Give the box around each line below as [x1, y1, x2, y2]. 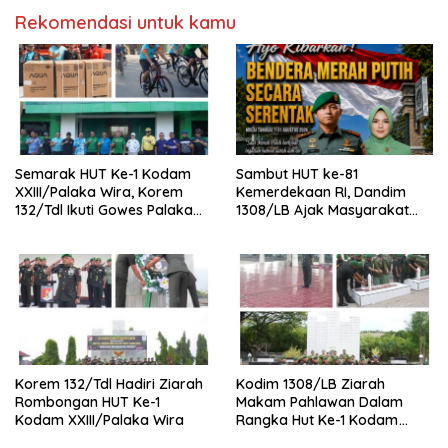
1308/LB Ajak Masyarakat [236, 201, 409, 220]
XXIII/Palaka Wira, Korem [15, 183, 183, 202]
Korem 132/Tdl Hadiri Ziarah [15, 375, 203, 394]
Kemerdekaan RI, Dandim [236, 183, 406, 202]
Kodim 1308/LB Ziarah [236, 375, 385, 394]
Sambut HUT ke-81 [236, 165, 358, 184]
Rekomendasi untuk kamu [15, 11, 236, 35]
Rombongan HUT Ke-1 [15, 393, 161, 412]
